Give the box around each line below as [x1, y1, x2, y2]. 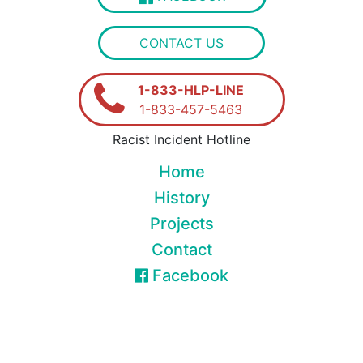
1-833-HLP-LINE [137, 82, 244, 99]
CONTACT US [139, 35, 224, 52]
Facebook [148, 266, 228, 286]
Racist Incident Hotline [113, 131, 250, 148]
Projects [149, 214, 214, 234]
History [153, 188, 210, 208]
